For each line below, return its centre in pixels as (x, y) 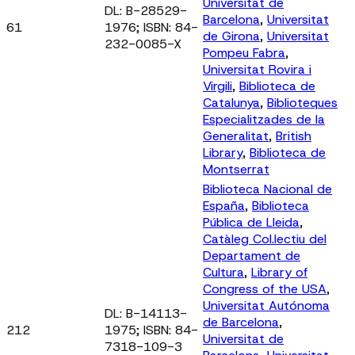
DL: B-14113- (146, 313)
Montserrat (236, 169)
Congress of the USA (265, 288)
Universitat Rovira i (257, 69)
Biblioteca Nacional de (267, 189)
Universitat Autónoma (266, 305)
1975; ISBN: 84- (151, 330)
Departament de (252, 255)
